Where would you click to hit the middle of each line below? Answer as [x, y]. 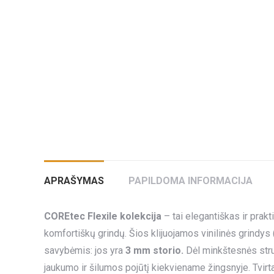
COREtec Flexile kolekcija [103, 216]
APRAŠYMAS [74, 181]
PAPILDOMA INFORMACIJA [191, 181]
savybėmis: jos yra [83, 250]
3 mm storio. [154, 250]
